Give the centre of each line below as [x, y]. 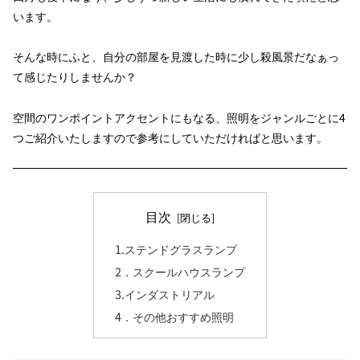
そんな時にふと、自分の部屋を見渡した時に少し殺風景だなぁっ [176, 57]
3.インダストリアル [164, 293]
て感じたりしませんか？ [75, 77]
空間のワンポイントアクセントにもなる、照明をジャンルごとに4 [179, 117]
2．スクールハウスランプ [180, 271]
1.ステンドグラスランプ [176, 249]
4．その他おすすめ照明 [174, 316]
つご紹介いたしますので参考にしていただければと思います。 [170, 137]
